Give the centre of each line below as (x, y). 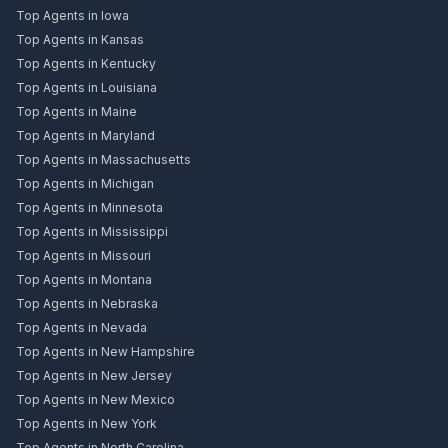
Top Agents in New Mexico (95, 400)
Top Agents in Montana (84, 280)
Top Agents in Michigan (85, 184)
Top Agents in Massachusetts (103, 160)
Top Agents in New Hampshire (105, 352)
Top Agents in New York (86, 424)
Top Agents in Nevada (81, 328)
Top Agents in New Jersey (94, 376)
